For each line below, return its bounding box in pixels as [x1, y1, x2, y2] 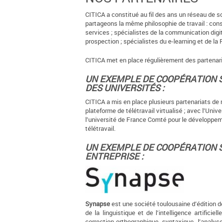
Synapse [85, 199, 110, 208]
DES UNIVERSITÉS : [85, 82, 165, 94]
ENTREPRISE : [85, 150, 144, 162]
